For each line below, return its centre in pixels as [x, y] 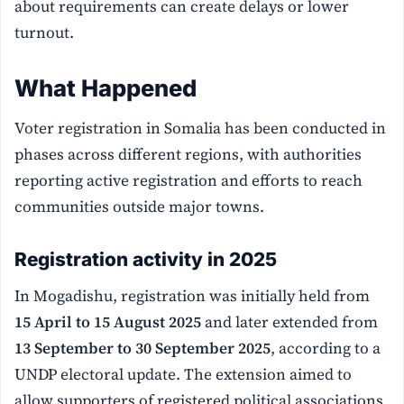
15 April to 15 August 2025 [108, 321]
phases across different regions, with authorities [188, 154]
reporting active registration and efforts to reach [189, 180]
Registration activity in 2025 [146, 259]
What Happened [106, 88]
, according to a [326, 348]
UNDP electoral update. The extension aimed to [184, 374]
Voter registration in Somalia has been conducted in [201, 128]
